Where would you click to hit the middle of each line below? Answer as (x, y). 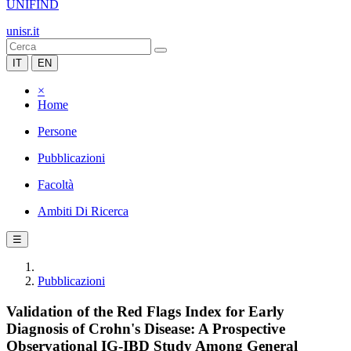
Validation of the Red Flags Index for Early (145, 311)
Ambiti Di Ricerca (83, 211)
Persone (57, 131)
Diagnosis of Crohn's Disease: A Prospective (146, 328)
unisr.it (23, 31)
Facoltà (56, 185)
